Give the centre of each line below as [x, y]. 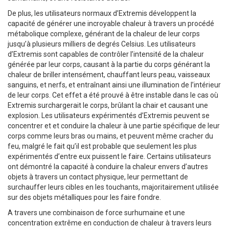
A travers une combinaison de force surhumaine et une [96, 213]
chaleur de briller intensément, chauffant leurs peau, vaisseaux [109, 75]
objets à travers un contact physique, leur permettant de [98, 177]
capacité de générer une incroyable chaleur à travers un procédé [111, 24]
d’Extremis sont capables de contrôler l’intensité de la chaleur [106, 54]
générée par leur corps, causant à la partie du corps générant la [109, 65]
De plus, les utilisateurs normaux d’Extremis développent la [102, 14]
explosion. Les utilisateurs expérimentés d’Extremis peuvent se [109, 116]
